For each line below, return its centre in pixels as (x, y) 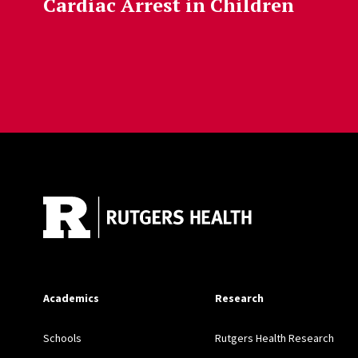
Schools (62, 338)
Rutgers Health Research (274, 338)
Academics (71, 298)
